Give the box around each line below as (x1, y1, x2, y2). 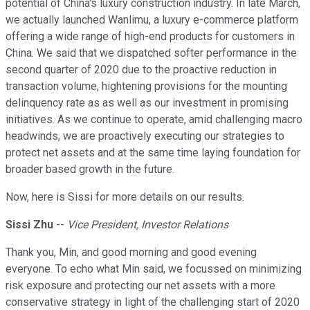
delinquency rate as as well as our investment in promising (6, 96, 289, 110)
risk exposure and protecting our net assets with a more (6, 279, 275, 293)
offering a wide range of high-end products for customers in (6, 30, 295, 44)
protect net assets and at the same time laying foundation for (6, 146, 300, 160)
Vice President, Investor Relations (67, 218, 228, 232)
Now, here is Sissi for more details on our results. (6, 190, 244, 204)
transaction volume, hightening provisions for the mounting (6, 80, 287, 93)
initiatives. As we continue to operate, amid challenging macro (6, 113, 302, 127)
